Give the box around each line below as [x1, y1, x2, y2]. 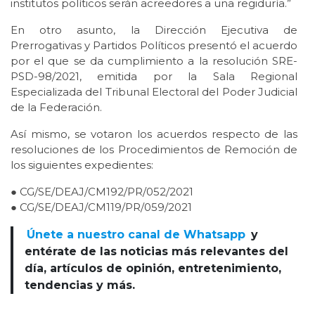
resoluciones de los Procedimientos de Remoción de [11, 142, 297, 156]
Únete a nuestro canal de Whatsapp [27, 227, 246, 241]
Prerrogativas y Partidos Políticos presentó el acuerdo [11, 38, 297, 52]
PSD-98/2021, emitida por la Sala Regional [11, 69, 297, 83]
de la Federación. [11, 100, 102, 114]
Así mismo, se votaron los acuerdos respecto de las [11, 127, 297, 141]
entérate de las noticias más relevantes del [25, 244, 288, 258]
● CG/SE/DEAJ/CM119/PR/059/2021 [11, 200, 192, 214]
